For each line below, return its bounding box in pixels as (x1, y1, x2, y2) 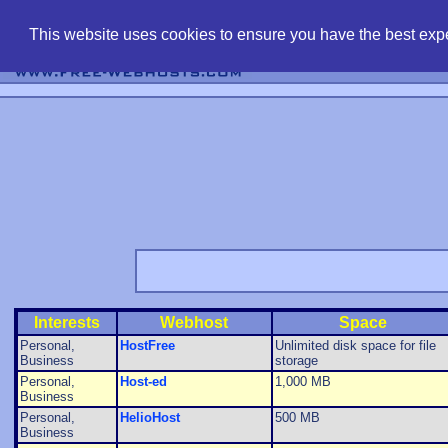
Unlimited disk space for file (274, 338, 436, 354)
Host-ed (119, 374, 167, 390)
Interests (33, 314, 100, 332)
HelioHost (119, 410, 180, 426)
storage (274, 353, 318, 369)
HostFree (119, 338, 175, 354)
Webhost (160, 314, 228, 332)
